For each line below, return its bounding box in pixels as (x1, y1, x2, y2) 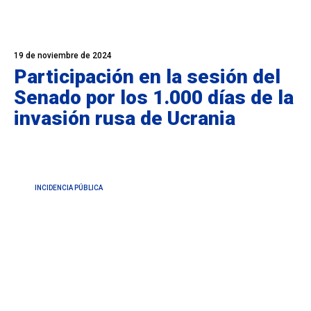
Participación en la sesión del (14, 65, 280, 88)
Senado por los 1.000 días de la (14, 86, 294, 109)
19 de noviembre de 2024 (14, 51, 112, 60)
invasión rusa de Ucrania (14, 107, 235, 130)
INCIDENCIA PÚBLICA (35, 184, 103, 192)
